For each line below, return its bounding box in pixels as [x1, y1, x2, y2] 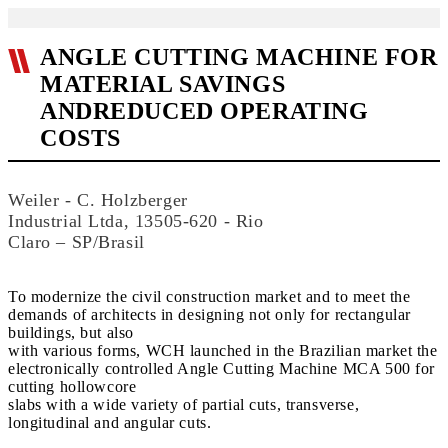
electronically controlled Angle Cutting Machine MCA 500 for [8, 360, 435, 377]
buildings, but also [8, 324, 134, 341]
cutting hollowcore [8, 378, 137, 395]
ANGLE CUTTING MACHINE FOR [40, 44, 438, 70]
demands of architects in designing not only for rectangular [8, 306, 411, 323]
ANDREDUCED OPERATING [40, 98, 369, 124]
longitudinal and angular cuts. [8, 414, 212, 431]
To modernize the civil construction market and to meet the [8, 288, 411, 305]
